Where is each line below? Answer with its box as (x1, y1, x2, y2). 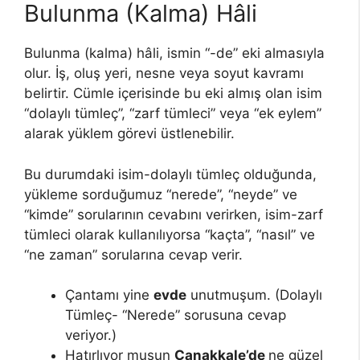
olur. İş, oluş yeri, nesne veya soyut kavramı (24, 65, 304, 82)
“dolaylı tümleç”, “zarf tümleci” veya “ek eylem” (24, 105, 321, 122)
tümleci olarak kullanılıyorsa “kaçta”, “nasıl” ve (24, 226, 315, 243)
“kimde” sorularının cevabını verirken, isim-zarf (24, 206, 323, 223)
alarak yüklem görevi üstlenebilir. (24, 125, 235, 142)
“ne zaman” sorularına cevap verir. (24, 246, 243, 263)
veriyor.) (65, 327, 117, 344)
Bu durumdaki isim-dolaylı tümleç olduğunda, (24, 166, 317, 182)
